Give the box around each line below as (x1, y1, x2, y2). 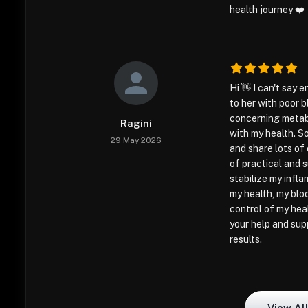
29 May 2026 (111, 135, 162, 145)
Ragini (120, 118, 153, 129)
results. (230, 234, 263, 245)
